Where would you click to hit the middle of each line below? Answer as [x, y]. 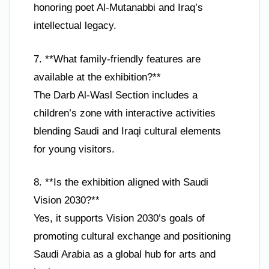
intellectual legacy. [75, 26]
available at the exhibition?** [97, 77]
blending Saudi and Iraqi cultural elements [127, 131]
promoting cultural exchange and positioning [132, 237]
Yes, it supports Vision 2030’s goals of [119, 219]
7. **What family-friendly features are [117, 59]
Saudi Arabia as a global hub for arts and [125, 255]
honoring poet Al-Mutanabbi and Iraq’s [118, 8]
